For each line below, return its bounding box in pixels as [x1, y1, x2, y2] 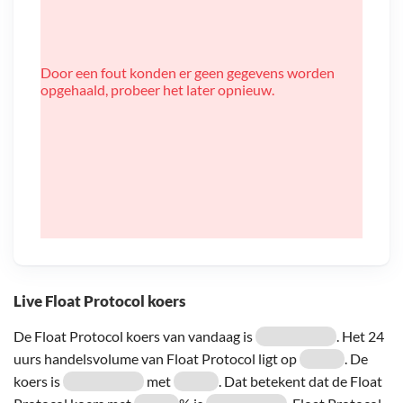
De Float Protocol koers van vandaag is [13, 327, 255, 345]
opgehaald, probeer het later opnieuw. [40, 80, 274, 98]
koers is [13, 372, 63, 390]
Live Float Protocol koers [13, 291, 185, 310]
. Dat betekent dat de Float [219, 372, 382, 390]
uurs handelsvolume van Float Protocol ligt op [13, 349, 300, 367]
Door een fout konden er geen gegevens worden [40, 63, 335, 81]
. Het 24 [336, 327, 384, 345]
